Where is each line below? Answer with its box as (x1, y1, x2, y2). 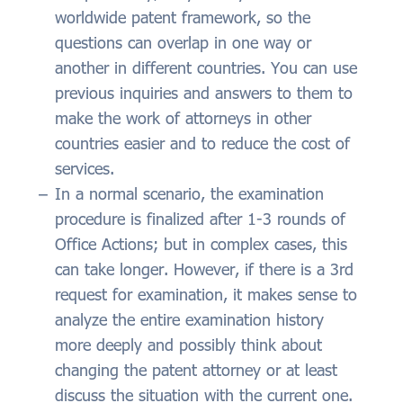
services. (55, 158, 114, 179)
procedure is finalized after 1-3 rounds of (55, 209, 345, 229)
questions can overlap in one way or (55, 32, 311, 53)
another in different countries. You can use (55, 58, 357, 78)
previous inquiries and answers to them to (55, 83, 353, 103)
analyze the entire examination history (55, 309, 324, 330)
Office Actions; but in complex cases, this (55, 234, 347, 255)
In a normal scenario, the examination (55, 184, 324, 204)
